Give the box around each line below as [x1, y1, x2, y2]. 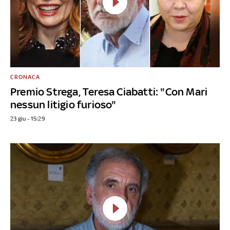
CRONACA [10, 73, 40, 81]
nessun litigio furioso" [10, 98, 117, 111]
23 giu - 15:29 [10, 114, 45, 122]
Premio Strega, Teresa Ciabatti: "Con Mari [10, 85, 208, 98]
